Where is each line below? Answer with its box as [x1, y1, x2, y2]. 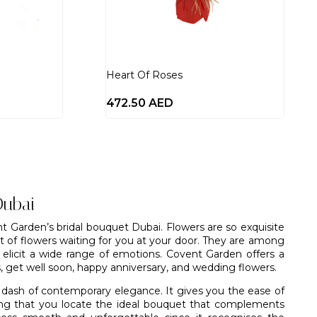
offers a [242, 247, 284, 260]
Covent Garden [166, 247, 243, 260]
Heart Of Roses [106, 69, 183, 82]
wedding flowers [192, 260, 275, 274]
